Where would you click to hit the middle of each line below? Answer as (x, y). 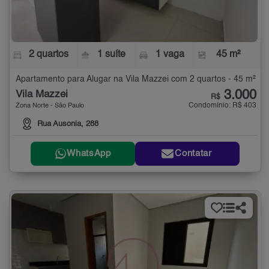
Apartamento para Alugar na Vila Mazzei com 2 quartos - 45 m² (136, 80)
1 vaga (170, 55)
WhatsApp (89, 154)
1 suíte (112, 55)
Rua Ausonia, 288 (68, 124)
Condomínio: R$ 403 (222, 106)
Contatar (193, 154)
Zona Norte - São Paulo (50, 106)
